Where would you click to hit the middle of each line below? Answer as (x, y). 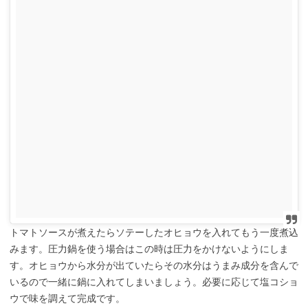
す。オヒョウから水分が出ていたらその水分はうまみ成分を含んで (154, 265)
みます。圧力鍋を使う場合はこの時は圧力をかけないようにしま (149, 249)
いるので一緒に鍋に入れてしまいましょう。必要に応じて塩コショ (154, 282)
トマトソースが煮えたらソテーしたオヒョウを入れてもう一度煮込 (154, 232)
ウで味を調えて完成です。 (67, 298)
